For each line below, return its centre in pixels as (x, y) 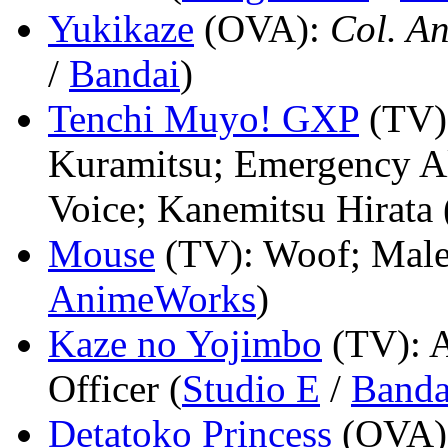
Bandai (124, 73)
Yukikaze (121, 28)
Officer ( (115, 388)
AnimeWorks (152, 298)
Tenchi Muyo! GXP (203, 118)
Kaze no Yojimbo (185, 343)
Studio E (251, 388)
